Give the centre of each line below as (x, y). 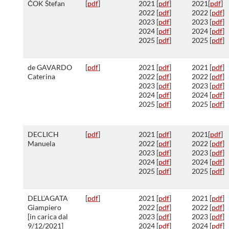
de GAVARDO (50, 67)
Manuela (41, 143)
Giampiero (44, 207)
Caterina (41, 76)
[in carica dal (48, 216)
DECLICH (43, 134)
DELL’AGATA (48, 198)
